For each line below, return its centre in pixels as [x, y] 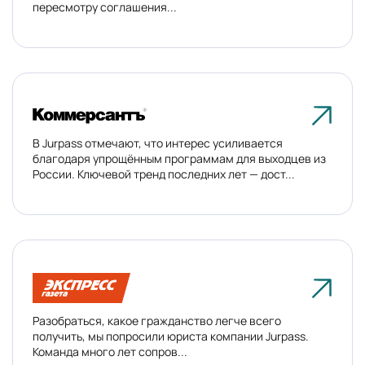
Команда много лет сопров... [110, 352]
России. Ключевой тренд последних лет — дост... [164, 174]
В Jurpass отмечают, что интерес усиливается [158, 143]
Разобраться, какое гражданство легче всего [157, 321]
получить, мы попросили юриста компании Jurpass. [171, 336]
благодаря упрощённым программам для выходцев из [179, 158]
